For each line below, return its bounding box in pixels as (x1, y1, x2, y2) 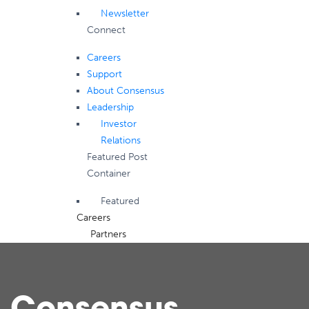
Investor (100, 118, 137, 130)
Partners (90, 228, 126, 240)
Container (86, 168, 130, 179)
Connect (86, 24, 126, 36)
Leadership (86, 101, 134, 113)
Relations (100, 134, 141, 146)
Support (86, 68, 122, 80)
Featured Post (86, 151, 148, 163)
